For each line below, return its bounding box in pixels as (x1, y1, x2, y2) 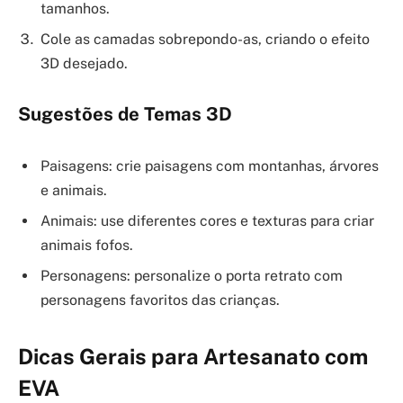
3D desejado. (40, 54, 128, 72)
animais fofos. (40, 237, 133, 255)
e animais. (40, 182, 107, 200)
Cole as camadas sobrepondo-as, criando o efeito (40, 30, 370, 48)
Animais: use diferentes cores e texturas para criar (40, 212, 374, 230)
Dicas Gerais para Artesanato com (18, 344, 368, 370)
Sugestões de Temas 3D (18, 103, 232, 126)
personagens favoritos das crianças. (40, 291, 280, 309)
